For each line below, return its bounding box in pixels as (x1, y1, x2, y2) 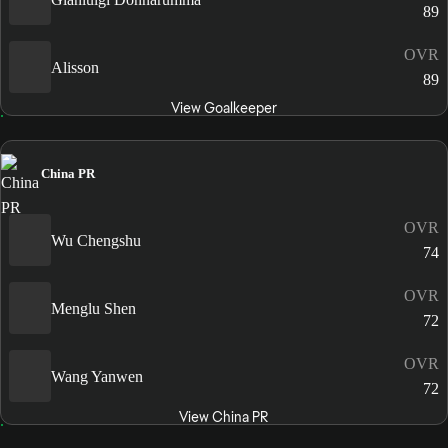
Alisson (51, 58, 99, 76)
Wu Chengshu (51, 231, 141, 249)
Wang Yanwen (51, 367, 143, 385)
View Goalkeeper (170, 99, 277, 118)
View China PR (179, 408, 269, 427)
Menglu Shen (51, 299, 136, 317)
